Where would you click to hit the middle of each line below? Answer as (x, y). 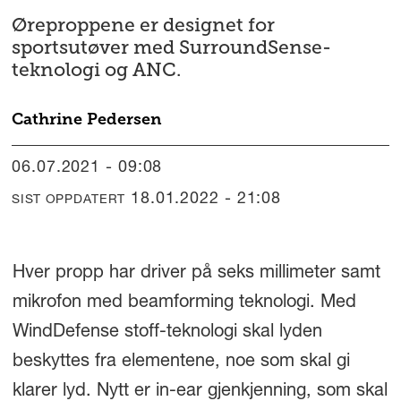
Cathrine (47, 119)
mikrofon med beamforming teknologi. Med (184, 303)
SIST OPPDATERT (69, 200)
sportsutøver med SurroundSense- (172, 47)
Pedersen (125, 119)
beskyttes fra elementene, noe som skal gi (181, 362)
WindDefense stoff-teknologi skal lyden (167, 333)
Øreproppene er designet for (144, 25)
